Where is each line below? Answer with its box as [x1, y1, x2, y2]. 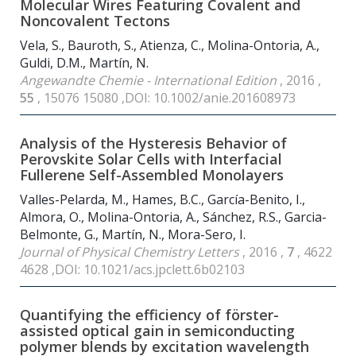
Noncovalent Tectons [20, 11, 170, 31]
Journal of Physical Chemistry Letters [20, 243, 242, 261]
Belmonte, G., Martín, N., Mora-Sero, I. [20, 226, 246, 244]
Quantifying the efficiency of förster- [20, 305, 279, 325]
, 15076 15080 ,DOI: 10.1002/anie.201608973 [37, 89, 296, 107]
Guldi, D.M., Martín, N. [20, 54, 149, 72]
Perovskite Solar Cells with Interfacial [20, 149, 282, 169]
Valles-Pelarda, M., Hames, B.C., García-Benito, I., [20, 191, 305, 209]
